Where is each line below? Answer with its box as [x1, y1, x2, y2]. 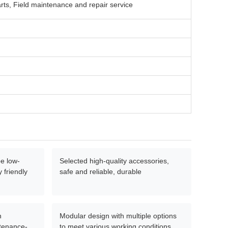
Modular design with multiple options [60, 212, 177, 220]
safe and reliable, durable [60, 167, 141, 176]
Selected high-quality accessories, [60, 157, 169, 165]
